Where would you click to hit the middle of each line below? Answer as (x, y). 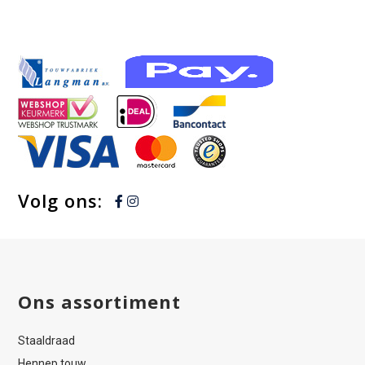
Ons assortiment (100, 302)
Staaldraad (47, 341)
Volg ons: (61, 201)
